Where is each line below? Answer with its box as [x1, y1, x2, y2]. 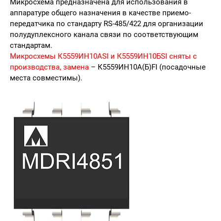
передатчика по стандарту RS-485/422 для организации [10, 19, 203, 28]
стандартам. [10, 41, 54, 50]
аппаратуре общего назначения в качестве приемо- [10, 8, 191, 17]
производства [10, 63, 60, 72]
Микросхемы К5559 [10, 52, 78, 61]
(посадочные [157, 63, 206, 72]
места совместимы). [10, 74, 82, 82]
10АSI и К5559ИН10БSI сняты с [89, 52, 197, 61]
